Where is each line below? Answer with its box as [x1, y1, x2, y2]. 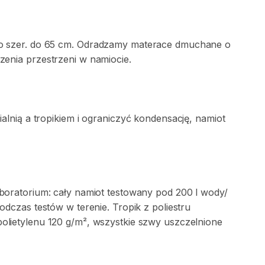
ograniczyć [82, 112, 131, 124]
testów [34, 201, 64, 213]
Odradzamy [76, 38, 128, 50]
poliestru [152, 201, 191, 213]
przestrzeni [26, 53, 76, 65]
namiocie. [89, 53, 131, 65]
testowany [107, 186, 153, 198]
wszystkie [92, 216, 135, 228]
